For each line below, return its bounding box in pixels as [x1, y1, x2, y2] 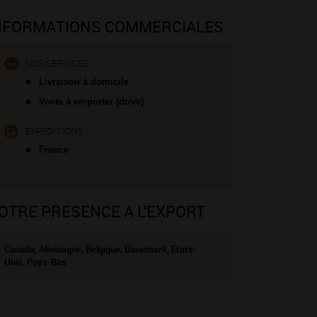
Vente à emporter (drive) [36, 96, 144, 107]
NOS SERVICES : [25, 57, 92, 69]
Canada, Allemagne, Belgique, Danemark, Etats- [4, 243, 197, 255]
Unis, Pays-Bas [4, 255, 67, 268]
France [36, 144, 69, 155]
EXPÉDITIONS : [25, 125, 87, 137]
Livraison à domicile [36, 76, 129, 87]
